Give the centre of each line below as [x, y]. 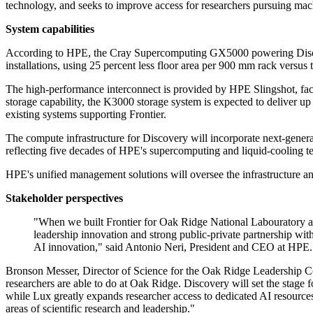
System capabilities [50, 29]
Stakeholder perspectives [64, 198]
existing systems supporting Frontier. [86, 115]
